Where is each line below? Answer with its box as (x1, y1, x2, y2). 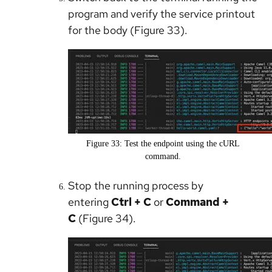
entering (68, 195, 111, 209)
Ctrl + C (111, 195, 151, 209)
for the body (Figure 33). (68, 23, 190, 38)
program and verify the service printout (68, 7, 255, 21)
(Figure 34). (76, 211, 138, 226)
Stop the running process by (68, 178, 203, 193)
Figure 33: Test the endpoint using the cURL (86, 139, 240, 149)
